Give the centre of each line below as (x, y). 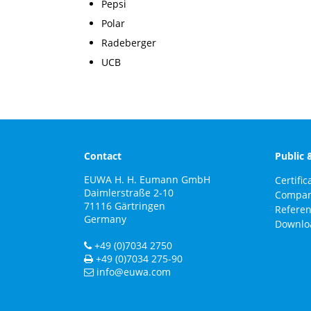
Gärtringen (140, 205)
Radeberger (129, 43)
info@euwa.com (133, 271)
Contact (102, 156)
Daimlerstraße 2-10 (128, 192)
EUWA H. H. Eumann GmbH (147, 179)
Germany (105, 219)
